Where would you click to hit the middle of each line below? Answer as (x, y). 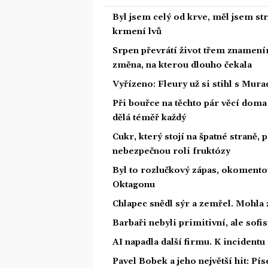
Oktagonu (134, 185)
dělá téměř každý (149, 118)
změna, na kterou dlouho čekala (182, 66)
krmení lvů (137, 32)
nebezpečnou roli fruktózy (171, 152)
